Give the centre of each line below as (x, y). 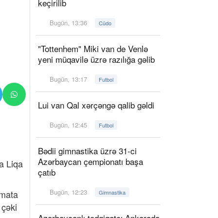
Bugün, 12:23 (69, 192)
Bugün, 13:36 (69, 23)
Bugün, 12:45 (69, 125)
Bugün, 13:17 (69, 79)
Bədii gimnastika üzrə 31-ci (87, 151)
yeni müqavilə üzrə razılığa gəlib (96, 59)
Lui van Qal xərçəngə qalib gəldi (96, 105)
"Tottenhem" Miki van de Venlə (93, 48)
